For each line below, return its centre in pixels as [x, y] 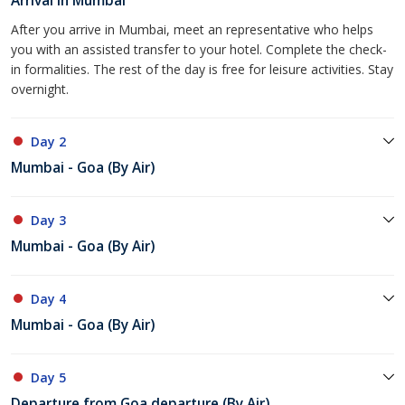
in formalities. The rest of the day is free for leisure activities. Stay [202, 70]
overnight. [40, 89]
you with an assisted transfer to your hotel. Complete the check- [199, 50]
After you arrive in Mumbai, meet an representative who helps [192, 30]
